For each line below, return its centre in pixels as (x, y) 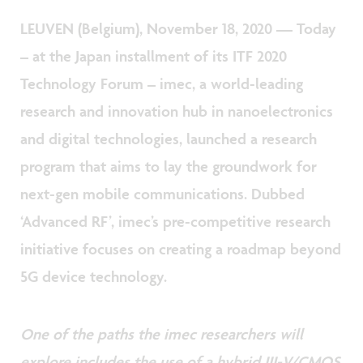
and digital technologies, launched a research (169, 138)
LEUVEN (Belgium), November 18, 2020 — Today (178, 28)
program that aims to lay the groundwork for (169, 166)
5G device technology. (94, 276)
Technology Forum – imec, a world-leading (162, 83)
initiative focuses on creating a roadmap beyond (181, 248)
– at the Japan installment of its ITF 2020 (154, 56)
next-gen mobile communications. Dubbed (162, 193)
